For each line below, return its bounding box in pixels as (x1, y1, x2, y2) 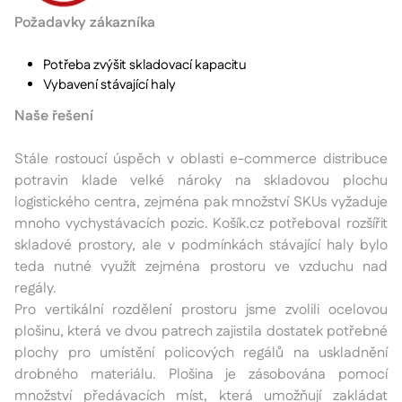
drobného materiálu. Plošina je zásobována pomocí (14, 363, 388, 385)
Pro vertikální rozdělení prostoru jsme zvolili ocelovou (14, 299, 388, 320)
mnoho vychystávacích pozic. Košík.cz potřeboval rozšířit (14, 213, 388, 234)
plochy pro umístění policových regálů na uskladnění (14, 342, 388, 363)
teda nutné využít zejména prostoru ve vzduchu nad (14, 256, 388, 277)
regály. (14, 277, 57, 299)
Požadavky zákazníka (14, 12, 155, 33)
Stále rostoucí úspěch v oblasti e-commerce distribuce (14, 148, 388, 170)
